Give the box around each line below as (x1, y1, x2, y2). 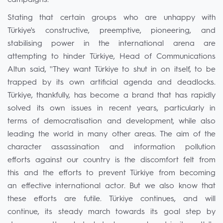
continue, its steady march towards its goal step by (7, 208, 216, 216)
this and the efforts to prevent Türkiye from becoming (7, 169, 216, 177)
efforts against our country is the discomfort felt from (7, 156, 216, 164)
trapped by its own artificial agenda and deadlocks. (7, 79, 216, 87)
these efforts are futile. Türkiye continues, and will (7, 195, 216, 203)
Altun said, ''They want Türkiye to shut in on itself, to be (7, 66, 216, 74)
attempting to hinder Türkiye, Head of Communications (7, 53, 216, 61)
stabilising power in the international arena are (7, 40, 216, 48)
